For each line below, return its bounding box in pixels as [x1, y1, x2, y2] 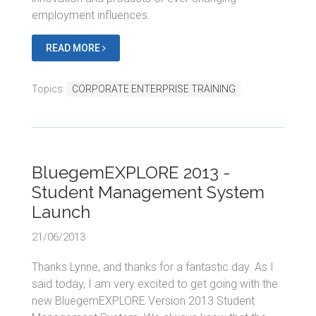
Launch [32, 201, 90, 222]
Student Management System [32, 181, 265, 202]
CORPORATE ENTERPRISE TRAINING [72, 83, 236, 95]
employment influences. [32, 8, 150, 22]
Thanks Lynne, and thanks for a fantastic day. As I [32, 260, 274, 274]
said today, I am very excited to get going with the [32, 276, 278, 291]
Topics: [32, 83, 67, 95]
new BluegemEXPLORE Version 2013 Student [32, 293, 255, 308]
